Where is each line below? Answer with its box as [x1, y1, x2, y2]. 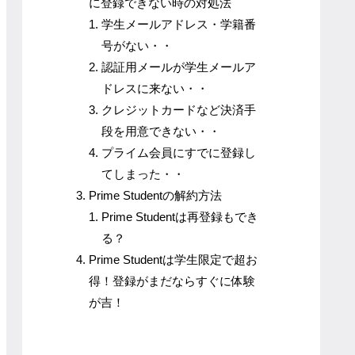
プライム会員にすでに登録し [101, 146, 256, 160]
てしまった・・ [101, 167, 185, 181]
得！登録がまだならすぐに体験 [89, 274, 256, 288]
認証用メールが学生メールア [101, 60, 256, 74]
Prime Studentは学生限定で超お [89, 253, 258, 267]
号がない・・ [101, 39, 173, 53]
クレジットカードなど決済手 [101, 103, 256, 117]
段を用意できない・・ [101, 124, 220, 139]
